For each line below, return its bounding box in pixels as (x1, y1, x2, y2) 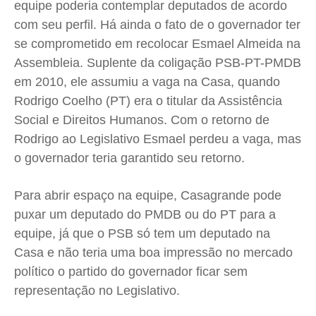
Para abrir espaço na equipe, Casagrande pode (14, 188, 281, 203)
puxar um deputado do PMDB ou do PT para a (14, 207, 276, 222)
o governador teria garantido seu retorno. (14, 151, 245, 166)
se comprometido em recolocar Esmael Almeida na (14, 37, 300, 51)
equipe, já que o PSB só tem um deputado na (14, 226, 270, 241)
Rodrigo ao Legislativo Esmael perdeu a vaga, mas (14, 132, 301, 147)
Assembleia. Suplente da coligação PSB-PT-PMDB (14, 56, 301, 71)
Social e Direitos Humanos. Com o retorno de (14, 113, 269, 128)
